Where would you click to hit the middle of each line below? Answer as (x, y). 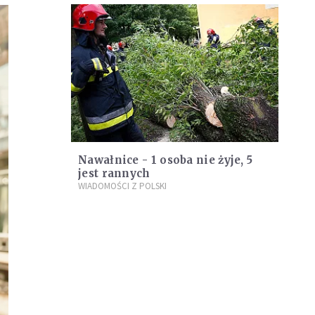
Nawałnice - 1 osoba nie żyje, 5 (166, 160)
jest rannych (114, 174)
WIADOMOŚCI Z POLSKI (122, 186)
